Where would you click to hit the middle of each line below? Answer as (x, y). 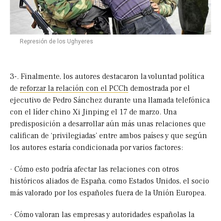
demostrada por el (159, 89)
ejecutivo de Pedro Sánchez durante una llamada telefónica (110, 100)
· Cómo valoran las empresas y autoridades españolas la (102, 215)
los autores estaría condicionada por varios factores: (96, 148)
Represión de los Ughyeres (56, 42)
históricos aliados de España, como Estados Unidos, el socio (110, 181)
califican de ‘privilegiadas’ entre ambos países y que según (109, 136)
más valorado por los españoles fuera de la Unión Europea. (108, 193)
